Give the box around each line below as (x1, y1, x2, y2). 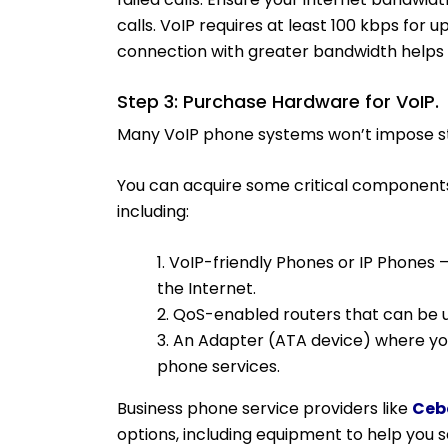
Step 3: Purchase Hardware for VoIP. (117, 89, 439, 114)
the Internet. (157, 277, 256, 300)
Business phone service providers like (117, 397, 412, 420)
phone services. (157, 355, 280, 378)
